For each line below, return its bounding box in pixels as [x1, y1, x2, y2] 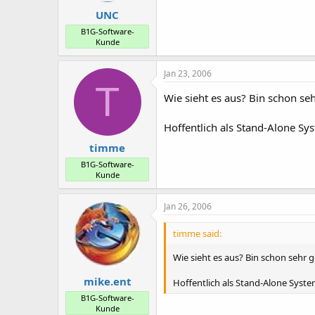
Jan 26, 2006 [164, 200, 212, 213]
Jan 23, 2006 [164, 67, 212, 79]
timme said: [173, 227, 221, 240]
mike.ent [83, 274, 131, 288]
